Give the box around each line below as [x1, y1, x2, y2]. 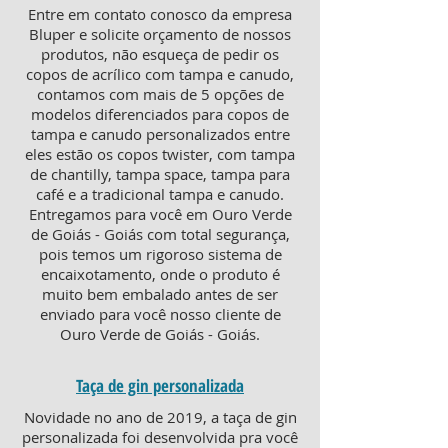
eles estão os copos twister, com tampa [25, 144, 295, 164]
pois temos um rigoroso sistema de [38, 244, 282, 264]
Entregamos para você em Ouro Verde [28, 204, 292, 224]
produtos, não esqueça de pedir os [41, 44, 279, 64]
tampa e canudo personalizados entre [30, 124, 290, 144]
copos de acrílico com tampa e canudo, [26, 64, 294, 84]
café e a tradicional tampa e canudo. [36, 184, 284, 204]
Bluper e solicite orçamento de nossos [29, 24, 291, 44]
